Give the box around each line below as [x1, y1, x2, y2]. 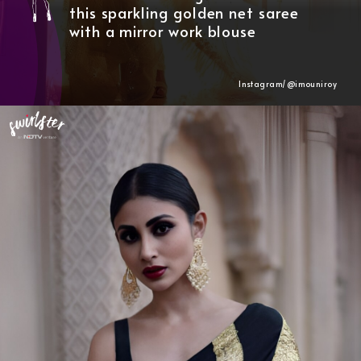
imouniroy [295, 77, 338, 89]
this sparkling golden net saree [68, 2, 299, 23]
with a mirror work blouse [68, 20, 257, 41]
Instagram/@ [239, 77, 296, 89]
